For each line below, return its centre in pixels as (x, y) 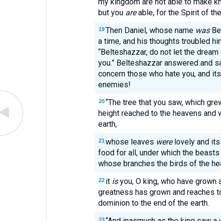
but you (111, 13)
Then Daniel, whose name (150, 30)
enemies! (114, 85)
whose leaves (130, 142)
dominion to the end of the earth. (153, 203)
